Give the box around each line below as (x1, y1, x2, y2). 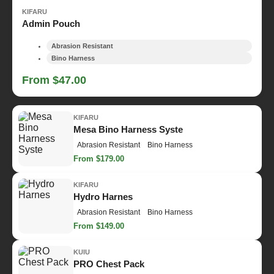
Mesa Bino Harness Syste (73, 124, 183, 135)
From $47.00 (22, 73, 86, 86)
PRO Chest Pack (73, 259, 144, 270)
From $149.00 (73, 221, 124, 231)
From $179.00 (73, 154, 124, 164)
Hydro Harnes (73, 191, 133, 202)
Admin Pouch (22, 18, 80, 29)
